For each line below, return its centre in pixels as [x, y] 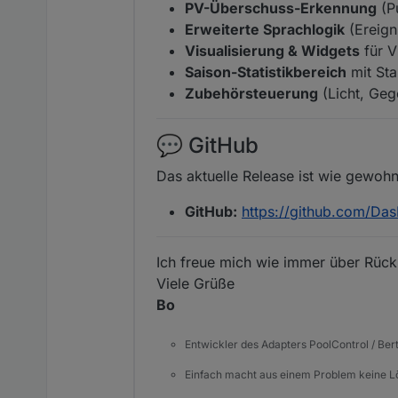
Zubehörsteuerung [251, 93]
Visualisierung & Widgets [272, 50]
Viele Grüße [195, 283]
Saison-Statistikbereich [266, 72]
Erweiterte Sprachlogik [265, 29]
